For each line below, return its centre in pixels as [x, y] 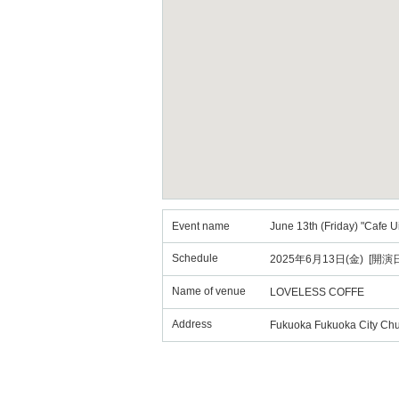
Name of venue [209, 291]
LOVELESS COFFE [317, 292]
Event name [201, 226]
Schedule [195, 258]
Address [192, 324]
